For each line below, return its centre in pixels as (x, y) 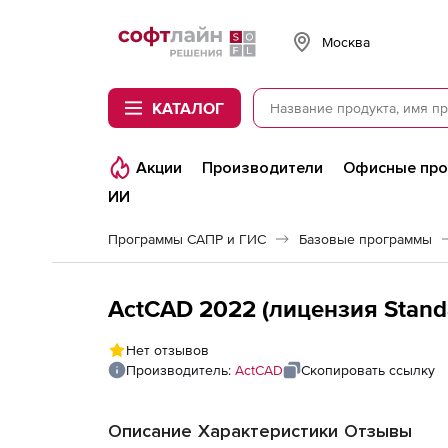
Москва (346, 41)
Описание (150, 431)
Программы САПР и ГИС (187, 239)
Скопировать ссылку (368, 370)
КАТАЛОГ (188, 108)
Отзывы (378, 431)
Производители (262, 168)
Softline (130, 31)
